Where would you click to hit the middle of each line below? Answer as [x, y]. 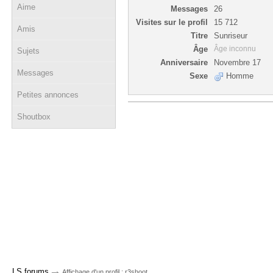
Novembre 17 [237, 62]
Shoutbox [34, 117]
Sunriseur [231, 36]
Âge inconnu [235, 49]
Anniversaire [184, 62]
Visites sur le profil [172, 22]
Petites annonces [48, 95]
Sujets [28, 51]
